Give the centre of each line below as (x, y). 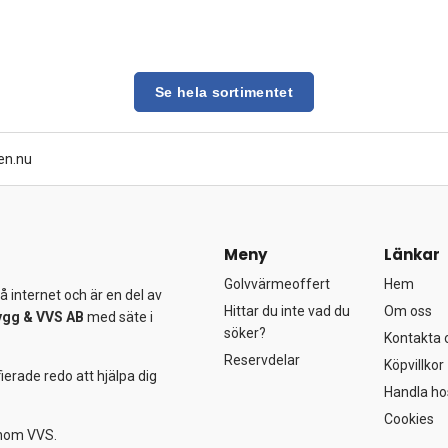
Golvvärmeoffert (277, 284)
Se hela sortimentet (224, 92)
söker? (245, 333)
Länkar (411, 254)
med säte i (118, 317)
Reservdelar (262, 360)
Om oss (407, 311)
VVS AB (60, 317)
